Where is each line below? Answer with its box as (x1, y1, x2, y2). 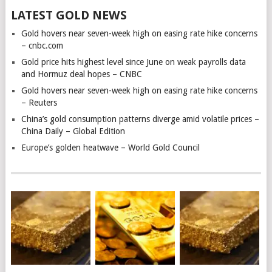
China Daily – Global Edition (21, 126, 125, 136)
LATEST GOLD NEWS (10, 7, 127, 22)
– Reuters (21, 97, 57, 107)
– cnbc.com (21, 40, 63, 50)
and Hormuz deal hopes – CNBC (21, 69, 142, 79)
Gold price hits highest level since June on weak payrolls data (21, 56, 246, 67)
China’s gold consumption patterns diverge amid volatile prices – (21, 114, 259, 124)
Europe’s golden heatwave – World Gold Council (21, 142, 200, 152)
